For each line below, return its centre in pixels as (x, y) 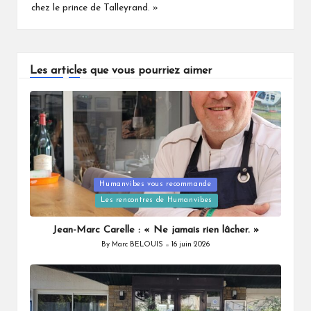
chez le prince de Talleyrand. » (95, 8)
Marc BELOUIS (137, 245)
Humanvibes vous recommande (155, 185)
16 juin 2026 (191, 245)
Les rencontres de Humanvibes (157, 200)
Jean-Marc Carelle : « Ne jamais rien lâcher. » (155, 230)
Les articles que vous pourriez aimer (120, 71)
